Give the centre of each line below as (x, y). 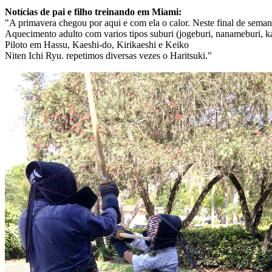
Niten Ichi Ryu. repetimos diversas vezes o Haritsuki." (108, 56)
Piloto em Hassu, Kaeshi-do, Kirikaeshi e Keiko (97, 45)
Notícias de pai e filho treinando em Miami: (93, 12)
